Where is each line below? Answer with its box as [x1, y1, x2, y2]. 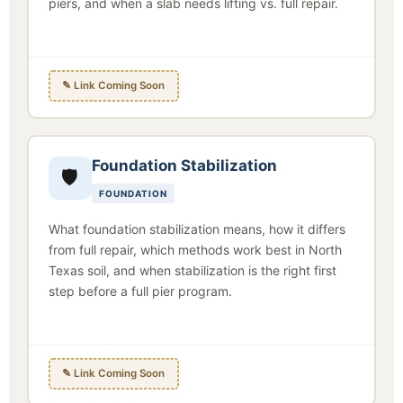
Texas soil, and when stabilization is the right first [48, 262, 336, 278]
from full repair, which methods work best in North [48, 241, 342, 257]
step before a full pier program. [48, 282, 232, 299]
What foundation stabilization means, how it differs [48, 220, 345, 237]
